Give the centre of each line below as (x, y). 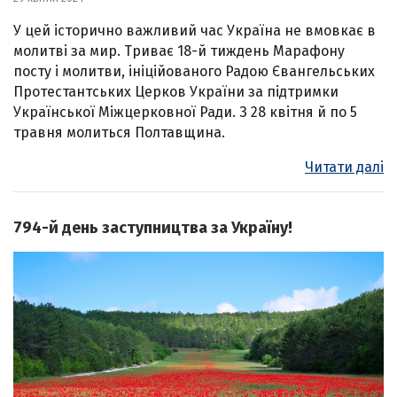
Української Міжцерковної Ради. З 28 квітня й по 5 (185, 112)
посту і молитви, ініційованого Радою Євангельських (194, 71)
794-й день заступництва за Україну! (153, 227)
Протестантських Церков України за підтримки (176, 91)
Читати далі (344, 167)
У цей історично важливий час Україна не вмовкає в (195, 30)
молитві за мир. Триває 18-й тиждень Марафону (179, 51)
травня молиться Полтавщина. (119, 132)
